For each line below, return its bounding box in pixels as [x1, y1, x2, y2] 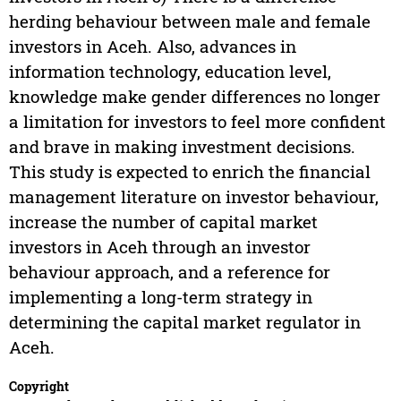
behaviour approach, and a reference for [8, 260, 330, 284]
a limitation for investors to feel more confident [8, 110, 386, 133]
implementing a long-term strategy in [8, 286, 312, 309]
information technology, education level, [8, 60, 331, 83]
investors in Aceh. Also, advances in [8, 35, 296, 58]
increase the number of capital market [8, 210, 318, 234]
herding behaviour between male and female [8, 10, 371, 33]
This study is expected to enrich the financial [8, 160, 371, 183]
